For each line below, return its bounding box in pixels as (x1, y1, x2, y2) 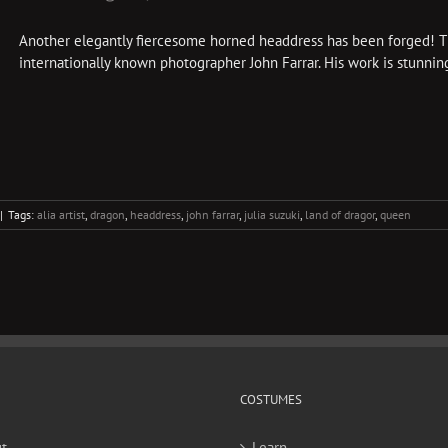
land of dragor (305, 207, 375, 222)
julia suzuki (244, 207, 300, 222)
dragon (90, 207, 125, 222)
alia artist (37, 207, 85, 222)
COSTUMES (240, 391, 302, 408)
